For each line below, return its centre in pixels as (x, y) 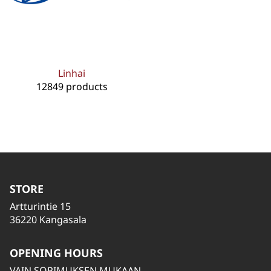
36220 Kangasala (48, 220)
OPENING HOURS (56, 253)
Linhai (72, 73)
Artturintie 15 (40, 206)
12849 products (72, 86)
